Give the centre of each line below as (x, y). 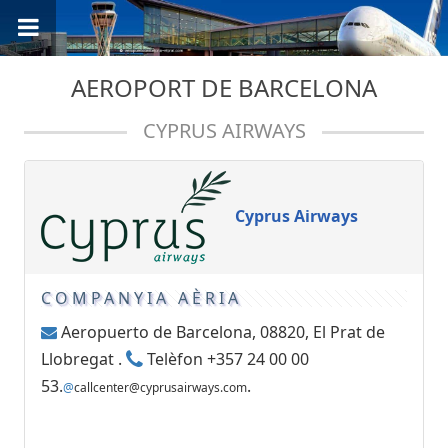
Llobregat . (83, 358)
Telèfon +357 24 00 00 (226, 358)
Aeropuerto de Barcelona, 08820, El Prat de (221, 331)
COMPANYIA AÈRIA (141, 298)
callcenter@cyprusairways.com (160, 387)
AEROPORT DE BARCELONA (224, 88)
